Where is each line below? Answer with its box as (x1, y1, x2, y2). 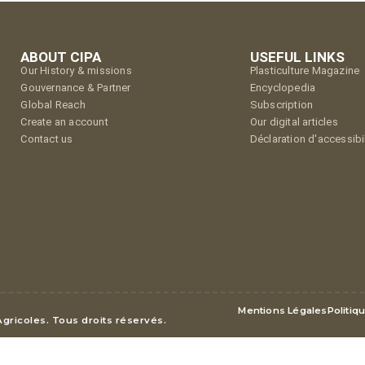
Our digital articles (249, 116, 338, 129)
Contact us (20, 133, 73, 146)
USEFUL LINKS (249, 49, 345, 66)
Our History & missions (20, 64, 132, 77)
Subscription (249, 99, 314, 112)
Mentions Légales (238, 305, 328, 317)
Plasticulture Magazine (249, 64, 360, 77)
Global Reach (20, 99, 86, 112)
